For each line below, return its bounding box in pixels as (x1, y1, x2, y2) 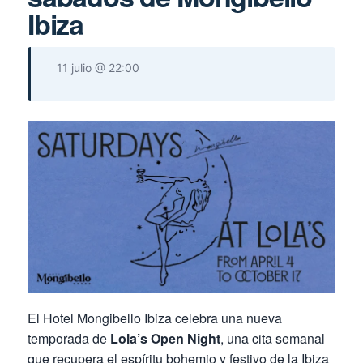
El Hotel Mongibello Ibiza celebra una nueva (28, 308, 282, 327)
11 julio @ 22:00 (57, 61, 139, 75)
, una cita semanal (220, 328, 325, 348)
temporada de (28, 328, 110, 348)
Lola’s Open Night (110, 328, 220, 348)
